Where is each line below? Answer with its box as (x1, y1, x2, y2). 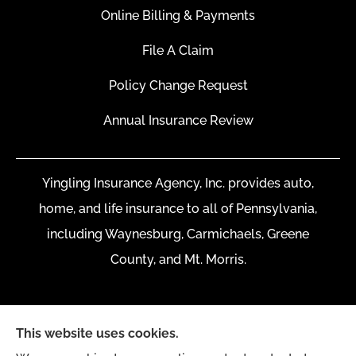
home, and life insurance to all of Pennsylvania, (39, 201, 317, 217)
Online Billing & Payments (101, 8, 255, 24)
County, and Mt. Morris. (110, 252, 246, 268)
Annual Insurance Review (103, 113, 253, 129)
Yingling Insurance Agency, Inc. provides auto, (42, 176, 314, 192)
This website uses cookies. (16, 326, 179, 341)
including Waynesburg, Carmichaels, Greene (47, 226, 309, 242)
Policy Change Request (108, 78, 248, 94)
